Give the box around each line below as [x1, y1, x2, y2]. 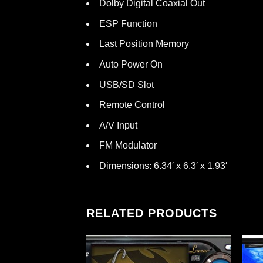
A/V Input [99, 120, 137, 130]
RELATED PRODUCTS [86, 206, 217, 220]
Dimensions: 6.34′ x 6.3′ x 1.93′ [99, 161, 227, 171]
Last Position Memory [99, 39, 189, 49]
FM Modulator [99, 140, 157, 151]
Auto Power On [99, 59, 163, 70]
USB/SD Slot [99, 79, 154, 90]
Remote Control [99, 100, 165, 110]
